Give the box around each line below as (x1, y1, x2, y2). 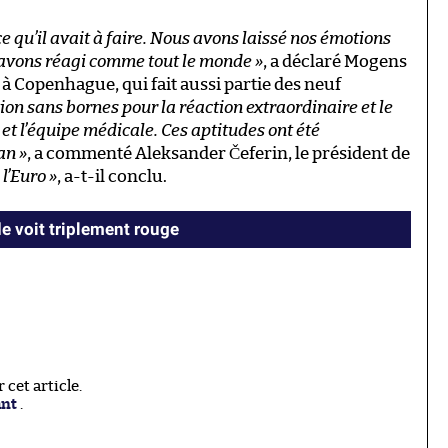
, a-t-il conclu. (57, 167, 167, 185)
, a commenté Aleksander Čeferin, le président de (27, 144, 410, 162)
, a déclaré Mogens (263, 52, 407, 70)
